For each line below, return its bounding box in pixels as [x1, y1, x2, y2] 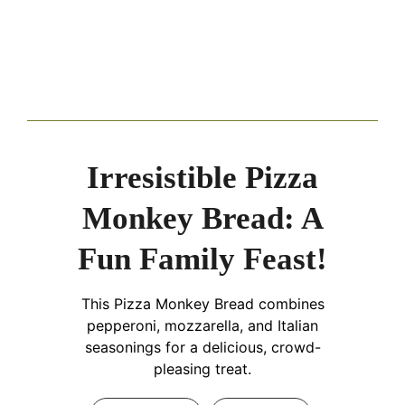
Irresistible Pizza [87, 159, 318, 195]
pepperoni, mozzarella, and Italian [87, 316, 318, 334]
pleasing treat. [154, 359, 251, 378]
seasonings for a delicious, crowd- [84, 337, 321, 356]
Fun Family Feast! [78, 240, 327, 277]
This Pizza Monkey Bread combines [80, 294, 325, 313]
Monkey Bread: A [81, 200, 324, 236]
